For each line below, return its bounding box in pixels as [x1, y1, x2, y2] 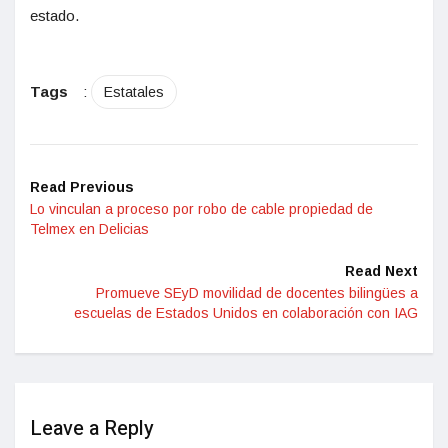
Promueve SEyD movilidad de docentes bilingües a [96, 285, 418, 302]
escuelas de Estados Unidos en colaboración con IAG [74, 305, 418, 322]
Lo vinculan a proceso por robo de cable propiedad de [30, 201, 373, 218]
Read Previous [30, 179, 134, 196]
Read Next [345, 263, 418, 280]
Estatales [104, 84, 164, 101]
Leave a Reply [30, 414, 154, 444]
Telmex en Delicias [30, 221, 149, 238]
